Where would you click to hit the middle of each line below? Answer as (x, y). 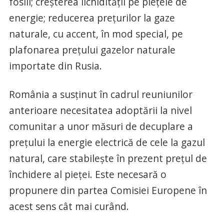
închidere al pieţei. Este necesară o (87, 174)
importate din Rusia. (55, 65)
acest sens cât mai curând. (69, 206)
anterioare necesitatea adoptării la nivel (100, 110)
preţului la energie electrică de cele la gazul (107, 142)
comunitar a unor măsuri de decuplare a (101, 126)
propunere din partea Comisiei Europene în (108, 190)
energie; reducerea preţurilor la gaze (92, 17)
